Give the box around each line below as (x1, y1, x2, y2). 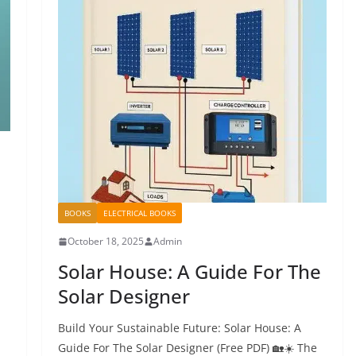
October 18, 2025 (67, 234, 144, 249)
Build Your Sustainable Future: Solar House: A (57, 320, 301, 336)
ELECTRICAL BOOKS (103, 207, 176, 219)
